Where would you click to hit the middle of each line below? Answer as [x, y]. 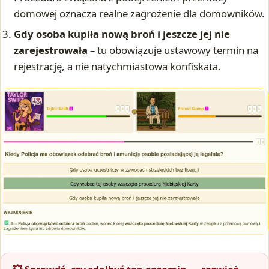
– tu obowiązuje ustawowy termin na [173, 50]
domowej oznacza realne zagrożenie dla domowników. [140, 14]
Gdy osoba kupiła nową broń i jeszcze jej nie [122, 34]
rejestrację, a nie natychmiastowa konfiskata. [118, 66]
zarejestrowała [51, 50]
